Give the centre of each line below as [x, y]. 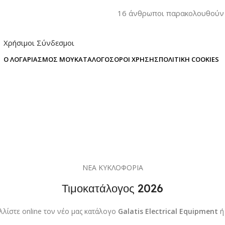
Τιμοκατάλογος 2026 [113, 188]
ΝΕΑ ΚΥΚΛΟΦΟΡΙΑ [113, 167]
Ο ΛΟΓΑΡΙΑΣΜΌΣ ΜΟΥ [39, 59]
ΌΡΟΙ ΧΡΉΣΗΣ [136, 59]
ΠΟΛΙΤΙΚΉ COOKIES [189, 59]
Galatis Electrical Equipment [168, 211]
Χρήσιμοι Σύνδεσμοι [39, 43]
